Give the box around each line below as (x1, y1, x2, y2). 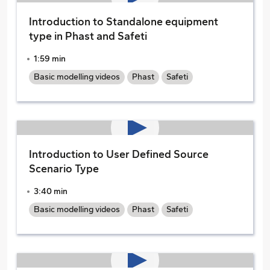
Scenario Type (29, 162, 99, 175)
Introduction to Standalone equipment (29, 15, 218, 28)
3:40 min (34, 186, 67, 196)
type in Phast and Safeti (29, 30, 147, 43)
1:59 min (34, 54, 66, 64)
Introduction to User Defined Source (29, 148, 209, 161)
